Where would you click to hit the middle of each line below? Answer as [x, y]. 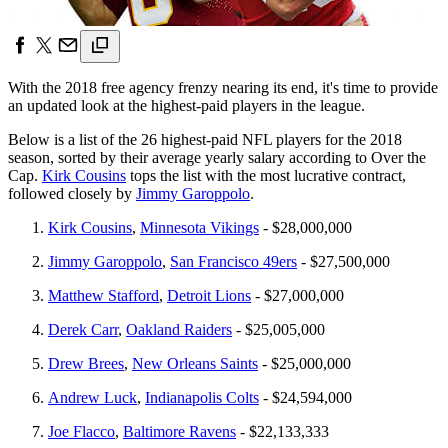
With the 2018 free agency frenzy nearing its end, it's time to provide [223, 87]
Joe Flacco [81, 431]
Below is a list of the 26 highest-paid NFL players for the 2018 [205, 139]
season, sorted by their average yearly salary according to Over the [217, 157]
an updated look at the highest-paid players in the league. [186, 105]
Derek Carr [83, 329]
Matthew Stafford [103, 295]
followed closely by [72, 193]
